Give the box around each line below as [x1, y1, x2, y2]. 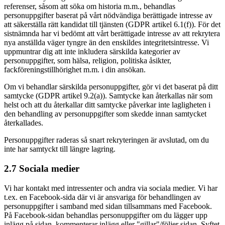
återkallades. [4, 119, 43, 128]
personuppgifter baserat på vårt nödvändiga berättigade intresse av [4, 11, 212, 20]
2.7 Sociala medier [4, 163, 79, 174]
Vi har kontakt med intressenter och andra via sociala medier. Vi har [4, 183, 217, 192]
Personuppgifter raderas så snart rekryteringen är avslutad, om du [4, 136, 209, 145]
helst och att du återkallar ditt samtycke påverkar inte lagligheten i [4, 100, 210, 109]
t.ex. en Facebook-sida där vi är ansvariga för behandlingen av [4, 192, 201, 201]
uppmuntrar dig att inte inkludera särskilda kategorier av [4, 47, 180, 56]
